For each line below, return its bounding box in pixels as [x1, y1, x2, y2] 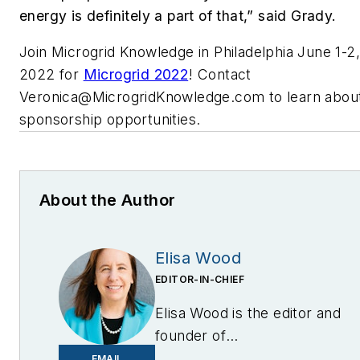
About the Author [39, 190, 176, 211]
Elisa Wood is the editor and [155, 305, 342, 322]
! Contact [188, 66, 252, 84]
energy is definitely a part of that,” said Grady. [19, 6, 341, 24]
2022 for [19, 66, 84, 84]
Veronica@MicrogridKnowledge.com [19, 88, 265, 106]
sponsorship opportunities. [19, 111, 201, 129]
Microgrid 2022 [83, 66, 189, 84]
